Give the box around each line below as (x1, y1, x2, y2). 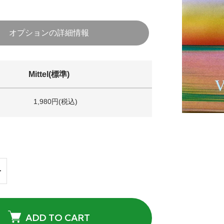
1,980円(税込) (33, 97, 77, 106)
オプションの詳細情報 (9, 28, 89, 37)
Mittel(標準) (28, 70, 69, 79)
